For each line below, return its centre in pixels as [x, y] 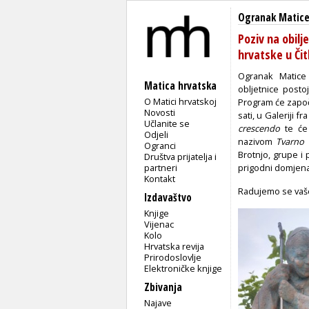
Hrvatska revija [175, 246]
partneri [161, 167]
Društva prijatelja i [181, 156]
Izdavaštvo [168, 197]
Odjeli [157, 134]
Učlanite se [167, 123]
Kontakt [160, 178]
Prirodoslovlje [173, 257]
